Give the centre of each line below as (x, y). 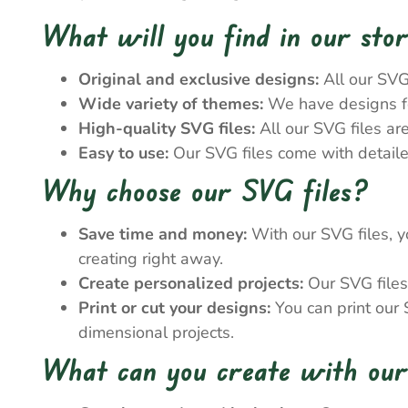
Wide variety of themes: (171, 104)
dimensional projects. (156, 332)
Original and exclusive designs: (199, 79)
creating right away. (151, 259)
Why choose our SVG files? (205, 190)
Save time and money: (163, 234)
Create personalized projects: (191, 283)
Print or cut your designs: (174, 308)
